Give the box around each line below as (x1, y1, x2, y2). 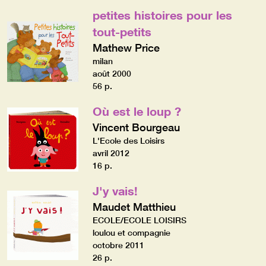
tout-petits (92, 24, 151, 39)
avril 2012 (92, 147, 129, 159)
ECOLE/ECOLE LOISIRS (92, 214, 186, 226)
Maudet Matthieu (92, 199, 176, 213)
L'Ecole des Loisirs (92, 135, 164, 146)
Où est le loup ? (92, 103, 181, 118)
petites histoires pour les (92, 7, 232, 22)
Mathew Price (92, 40, 160, 54)
